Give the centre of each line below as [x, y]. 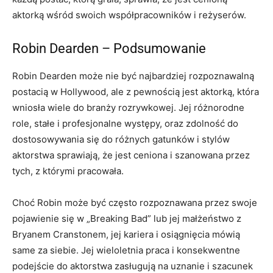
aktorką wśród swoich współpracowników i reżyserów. [129, 15]
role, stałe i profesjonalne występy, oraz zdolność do [125, 124]
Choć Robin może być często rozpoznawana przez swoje [135, 203]
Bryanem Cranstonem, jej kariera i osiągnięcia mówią [126, 235]
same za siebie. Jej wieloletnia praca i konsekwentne [126, 250]
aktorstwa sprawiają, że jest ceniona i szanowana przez [131, 155]
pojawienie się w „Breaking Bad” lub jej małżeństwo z [127, 219]
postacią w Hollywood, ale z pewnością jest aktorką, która [136, 92]
